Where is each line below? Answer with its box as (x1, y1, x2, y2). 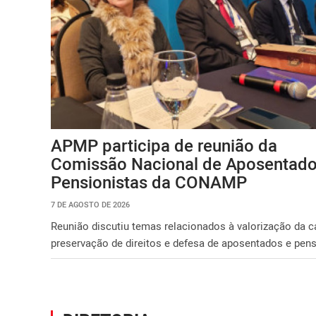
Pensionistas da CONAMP (51, 170, 247, 193)
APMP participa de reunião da (51, 133, 277, 157)
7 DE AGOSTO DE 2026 (51, 198, 130, 209)
